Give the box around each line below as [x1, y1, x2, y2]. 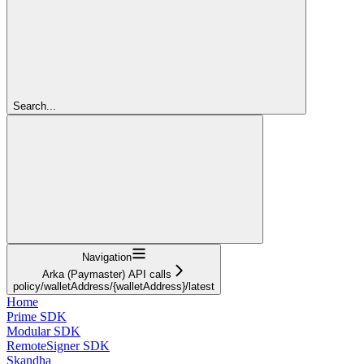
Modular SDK [6, 323, 80, 338]
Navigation [81, 250, 132, 263]
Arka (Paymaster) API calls [41, 267, 171, 280]
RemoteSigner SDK [6, 338, 110, 353]
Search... [13, 99, 56, 112]
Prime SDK [6, 309, 67, 323]
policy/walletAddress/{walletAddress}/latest [13, 279, 214, 292]
